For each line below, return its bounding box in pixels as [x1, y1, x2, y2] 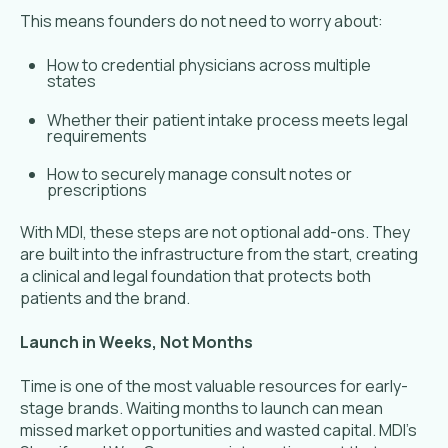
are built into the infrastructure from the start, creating [20, 242, 418, 265]
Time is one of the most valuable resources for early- [20, 375, 408, 398]
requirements [47, 124, 148, 147]
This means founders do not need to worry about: [20, 10, 383, 33]
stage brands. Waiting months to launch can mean [20, 397, 383, 420]
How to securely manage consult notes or [47, 163, 353, 186]
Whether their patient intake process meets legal [47, 108, 409, 131]
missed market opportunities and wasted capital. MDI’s [20, 419, 417, 442]
